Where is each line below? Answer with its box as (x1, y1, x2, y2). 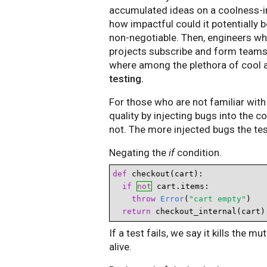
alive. (109, 241, 132, 253)
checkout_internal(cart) (151, 207, 265, 216)
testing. (109, 73, 144, 85)
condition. (175, 147, 222, 159)
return (122, 207, 151, 216)
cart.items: (152, 182, 209, 191)
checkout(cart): (127, 169, 203, 178)
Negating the (109, 147, 169, 159)
